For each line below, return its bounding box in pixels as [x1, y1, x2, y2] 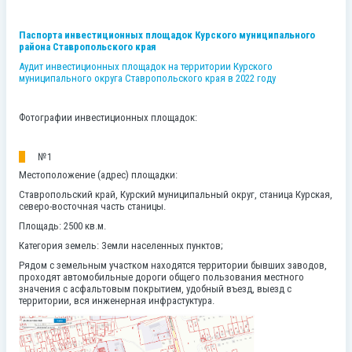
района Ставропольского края [19, 41, 156, 53]
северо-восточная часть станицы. [19, 200, 166, 212]
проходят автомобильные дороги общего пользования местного [19, 271, 304, 283]
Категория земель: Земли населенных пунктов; [19, 240, 223, 251]
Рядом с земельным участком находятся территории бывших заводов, [19, 259, 327, 271]
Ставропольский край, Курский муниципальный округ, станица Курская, [19, 189, 332, 200]
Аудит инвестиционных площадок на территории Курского [19, 60, 273, 72]
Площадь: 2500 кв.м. [19, 220, 106, 232]
